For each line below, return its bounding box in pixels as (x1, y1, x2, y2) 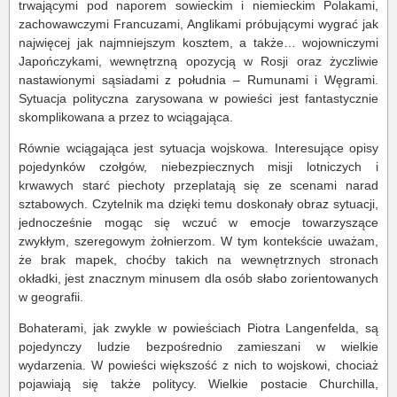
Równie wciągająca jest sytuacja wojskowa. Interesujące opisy (19, 141, 378, 156)
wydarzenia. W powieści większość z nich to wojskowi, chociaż (19, 358, 378, 373)
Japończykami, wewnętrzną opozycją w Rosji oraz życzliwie (19, 54, 378, 69)
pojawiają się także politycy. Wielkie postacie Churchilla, (19, 377, 378, 392)
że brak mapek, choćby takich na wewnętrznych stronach (19, 253, 378, 268)
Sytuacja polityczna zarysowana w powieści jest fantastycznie (19, 91, 378, 106)
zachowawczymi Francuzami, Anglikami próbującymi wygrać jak (19, 17, 378, 32)
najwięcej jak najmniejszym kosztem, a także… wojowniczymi (19, 35, 378, 51)
